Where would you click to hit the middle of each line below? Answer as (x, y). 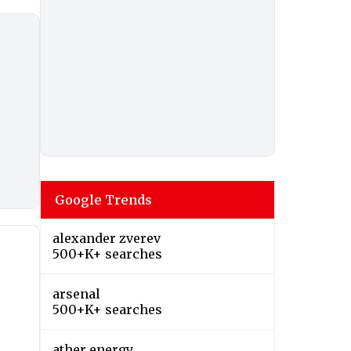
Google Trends (103, 200)
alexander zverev (107, 239)
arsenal (76, 294)
